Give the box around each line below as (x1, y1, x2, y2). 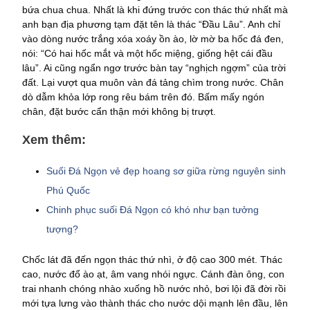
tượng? (46, 223, 78, 235)
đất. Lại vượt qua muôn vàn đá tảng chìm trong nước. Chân (22, 76, 284, 88)
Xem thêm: (22, 132, 86, 147)
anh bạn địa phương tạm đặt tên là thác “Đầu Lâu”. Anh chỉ (22, 18, 280, 30)
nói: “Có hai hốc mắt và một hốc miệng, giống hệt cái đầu (22, 47, 273, 59)
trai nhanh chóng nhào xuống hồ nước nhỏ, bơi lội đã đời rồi (22, 282, 286, 294)
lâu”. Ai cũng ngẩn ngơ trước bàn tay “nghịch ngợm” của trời (22, 62, 286, 73)
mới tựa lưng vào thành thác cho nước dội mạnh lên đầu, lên (22, 297, 288, 309)
